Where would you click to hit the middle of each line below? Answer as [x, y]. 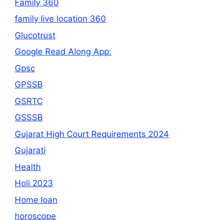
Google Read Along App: [63, 52]
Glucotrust [35, 35]
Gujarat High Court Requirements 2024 [92, 134]
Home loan [36, 200]
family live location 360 [60, 19]
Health [28, 167]
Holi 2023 [34, 183]
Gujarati [30, 151]
